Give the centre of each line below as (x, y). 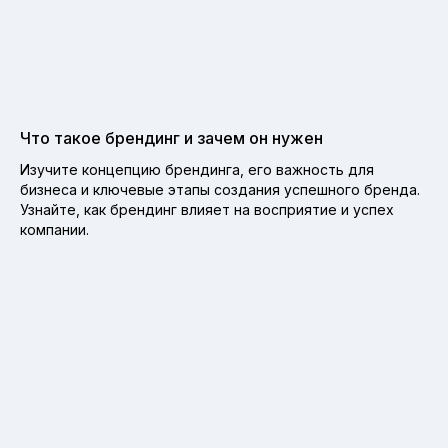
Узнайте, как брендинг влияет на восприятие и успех (207, 209)
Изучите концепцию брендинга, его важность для (197, 169)
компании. (54, 229)
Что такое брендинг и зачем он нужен (171, 138)
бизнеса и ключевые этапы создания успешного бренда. (220, 189)
